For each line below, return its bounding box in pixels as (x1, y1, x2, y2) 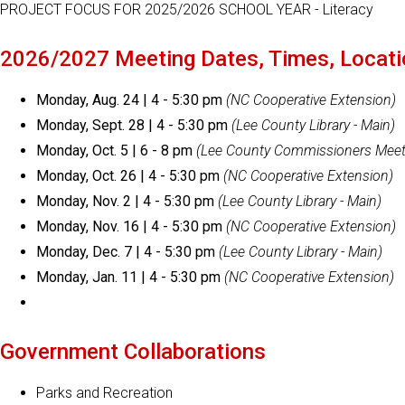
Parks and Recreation (36, 383, 173, 401)
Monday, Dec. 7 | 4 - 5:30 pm (36, 242, 215, 260)
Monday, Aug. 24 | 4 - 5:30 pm (36, 90, 222, 108)
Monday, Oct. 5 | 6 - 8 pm (36, 141, 193, 159)
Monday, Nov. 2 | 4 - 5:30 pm (36, 192, 214, 210)
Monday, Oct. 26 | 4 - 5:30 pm (36, 166, 220, 184)
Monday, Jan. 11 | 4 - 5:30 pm (36, 268, 221, 286)
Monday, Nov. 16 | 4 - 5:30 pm (36, 217, 222, 235)
